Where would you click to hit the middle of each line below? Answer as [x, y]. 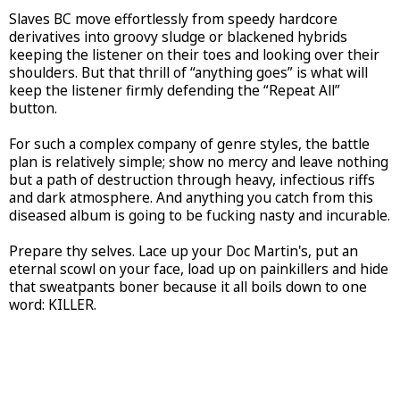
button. [33, 108]
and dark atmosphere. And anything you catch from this [191, 197]
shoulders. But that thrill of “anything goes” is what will [188, 72]
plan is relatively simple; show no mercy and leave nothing [199, 162]
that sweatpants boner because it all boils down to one [188, 287]
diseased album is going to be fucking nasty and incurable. [200, 215]
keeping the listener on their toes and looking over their [194, 54]
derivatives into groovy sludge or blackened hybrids [178, 37]
